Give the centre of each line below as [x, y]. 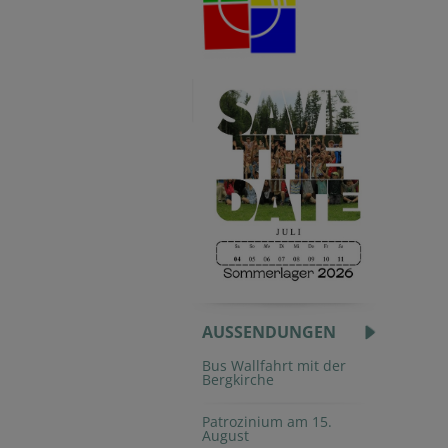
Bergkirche [238, 379]
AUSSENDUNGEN [269, 332]
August [225, 435]
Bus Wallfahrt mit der [274, 365]
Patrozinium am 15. [267, 421]
